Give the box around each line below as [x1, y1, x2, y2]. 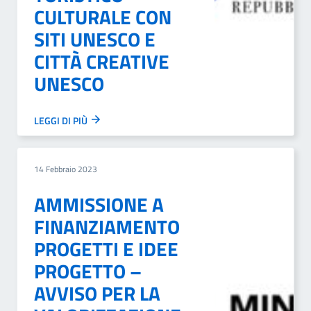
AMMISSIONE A [34, 190, 164, 219]
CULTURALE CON [34, 2, 171, 32]
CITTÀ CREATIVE [34, 47, 169, 76]
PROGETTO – [34, 256, 142, 286]
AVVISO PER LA [34, 278, 160, 308]
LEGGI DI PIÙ [34, 113, 90, 128]
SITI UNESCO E [34, 24, 155, 54]
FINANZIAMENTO [34, 212, 180, 242]
